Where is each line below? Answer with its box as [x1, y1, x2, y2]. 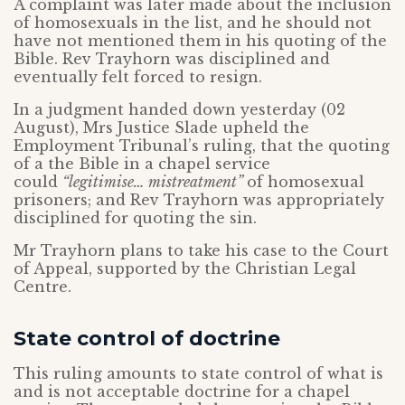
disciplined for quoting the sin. [14, 209, 257, 228]
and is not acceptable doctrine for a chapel [14, 382, 350, 401]
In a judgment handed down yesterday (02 [14, 100, 345, 119]
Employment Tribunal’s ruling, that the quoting [14, 137, 390, 155]
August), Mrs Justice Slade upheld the [14, 118, 309, 137]
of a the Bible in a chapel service [14, 155, 270, 174]
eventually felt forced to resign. [14, 68, 262, 87]
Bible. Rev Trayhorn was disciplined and [14, 50, 330, 69]
